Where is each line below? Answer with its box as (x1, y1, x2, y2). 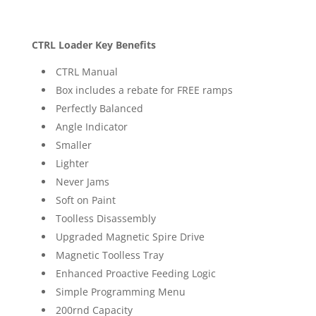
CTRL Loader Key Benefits (31, 38, 156, 52)
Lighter (55, 157, 89, 171)
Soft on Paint (55, 193, 116, 207)
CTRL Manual (55, 65, 118, 79)
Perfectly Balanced (55, 102, 143, 116)
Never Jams (55, 175, 109, 189)
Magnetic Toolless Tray (55, 248, 164, 262)
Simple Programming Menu (55, 285, 186, 299)
